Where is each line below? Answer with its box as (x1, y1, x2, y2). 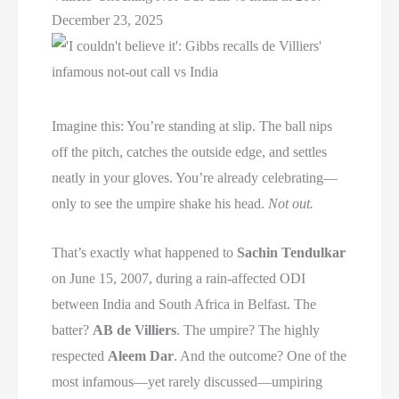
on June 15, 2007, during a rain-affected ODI (52, 270, 306, 286)
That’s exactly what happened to (52, 244, 238, 260)
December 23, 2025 (52, 12, 164, 28)
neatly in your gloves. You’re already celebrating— (52, 170, 338, 186)
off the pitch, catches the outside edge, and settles (52, 144, 328, 160)
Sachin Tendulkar (237, 244, 346, 260)
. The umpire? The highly (176, 322, 321, 338)
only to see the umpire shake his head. (52, 196, 269, 212)
